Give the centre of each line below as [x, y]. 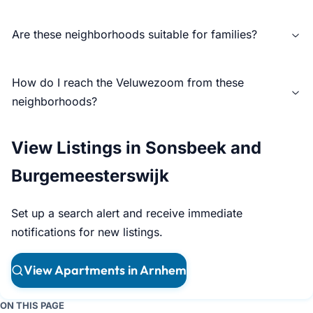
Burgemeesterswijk [90, 176]
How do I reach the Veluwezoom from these [128, 83]
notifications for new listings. [87, 232]
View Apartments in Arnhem [105, 270]
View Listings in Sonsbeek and [136, 148]
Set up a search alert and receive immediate [127, 213]
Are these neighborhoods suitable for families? [134, 35]
